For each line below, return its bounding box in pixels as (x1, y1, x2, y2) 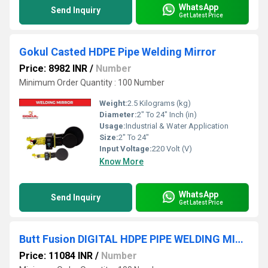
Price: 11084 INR (19, 250, 93, 261)
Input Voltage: (99, 144, 152, 153)
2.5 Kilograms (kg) (127, 99, 191, 108)
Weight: (99, 99, 127, 108)
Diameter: (99, 110, 137, 119)
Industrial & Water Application (126, 121, 229, 130)
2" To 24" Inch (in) (137, 110, 197, 119)
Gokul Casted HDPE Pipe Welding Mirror (19, 45, 216, 58)
